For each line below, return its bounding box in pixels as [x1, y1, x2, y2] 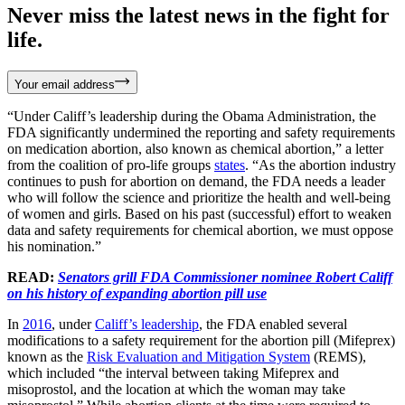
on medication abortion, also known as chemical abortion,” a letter [7, 140, 383, 156]
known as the [7, 348, 87, 364]
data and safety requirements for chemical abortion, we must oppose [7, 221, 393, 238]
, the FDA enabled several [199, 316, 347, 332]
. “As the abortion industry [245, 156, 396, 173]
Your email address [14, 77, 115, 91]
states [214, 156, 245, 173]
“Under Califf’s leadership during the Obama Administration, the [7, 108, 376, 124]
